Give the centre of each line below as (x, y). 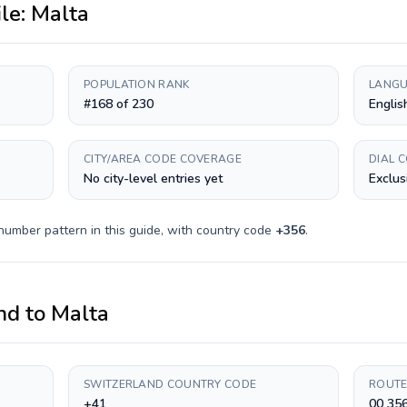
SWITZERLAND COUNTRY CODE (170, 384)
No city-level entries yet (153, 179)
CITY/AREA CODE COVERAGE (163, 159)
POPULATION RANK (137, 84)
